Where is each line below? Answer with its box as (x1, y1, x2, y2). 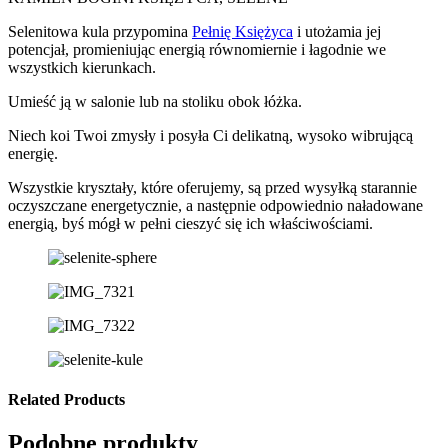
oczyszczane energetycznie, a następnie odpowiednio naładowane (8, 197, 423, 215)
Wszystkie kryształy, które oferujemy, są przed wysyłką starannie (8, 179, 417, 197)
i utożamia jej (293, 23, 381, 41)
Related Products (8, 390, 125, 408)
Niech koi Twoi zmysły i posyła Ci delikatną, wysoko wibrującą (8, 127, 413, 145)
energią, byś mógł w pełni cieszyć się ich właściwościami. (8, 215, 373, 233)
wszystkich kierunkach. (8, 59, 156, 77)
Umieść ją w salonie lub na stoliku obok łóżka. (8, 93, 302, 111)
